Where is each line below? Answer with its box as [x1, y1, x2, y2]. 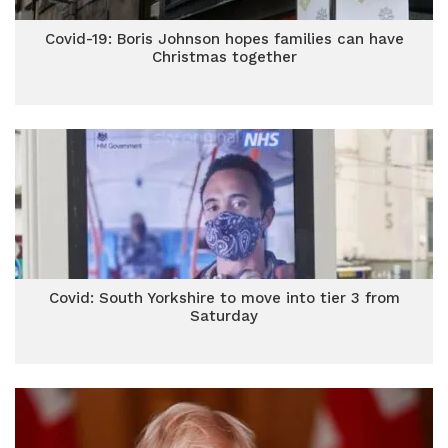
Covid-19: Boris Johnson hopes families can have [44, 30, 404, 48]
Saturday [190, 307, 258, 325]
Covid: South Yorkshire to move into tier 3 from [48, 289, 400, 307]
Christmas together [151, 48, 297, 66]
